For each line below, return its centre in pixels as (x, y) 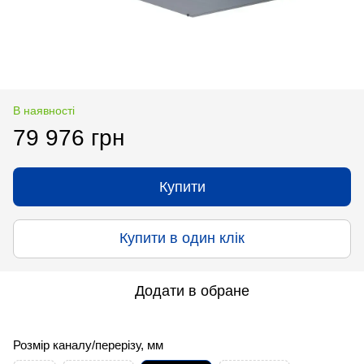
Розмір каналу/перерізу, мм (88, 344)
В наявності (44, 110)
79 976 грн (69, 137)
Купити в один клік (182, 238)
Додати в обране (192, 290)
